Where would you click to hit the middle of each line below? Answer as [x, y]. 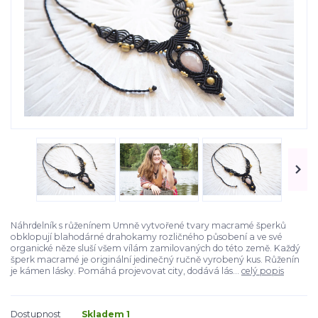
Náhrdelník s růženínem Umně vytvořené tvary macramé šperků [148, 225]
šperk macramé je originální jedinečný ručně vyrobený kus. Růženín [155, 259]
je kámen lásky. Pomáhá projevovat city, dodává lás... [126, 270]
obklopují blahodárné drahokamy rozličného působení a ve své [147, 236]
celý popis [263, 270]
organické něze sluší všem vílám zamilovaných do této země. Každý [155, 248]
